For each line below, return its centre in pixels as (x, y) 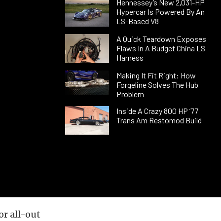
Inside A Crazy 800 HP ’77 (157, 110)
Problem (130, 94)
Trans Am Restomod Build (159, 120)
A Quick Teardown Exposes (161, 38)
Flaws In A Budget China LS (161, 48)
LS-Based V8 (137, 21)
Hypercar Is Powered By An (160, 12)
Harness (130, 57)
